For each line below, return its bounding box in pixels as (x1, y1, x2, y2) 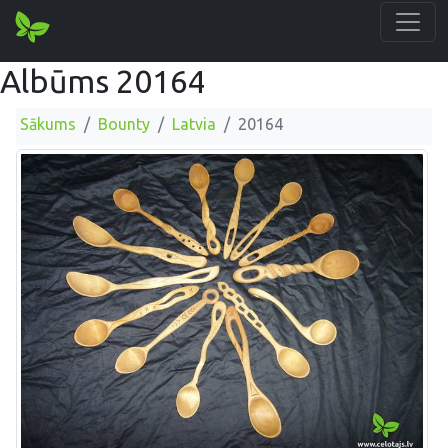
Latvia (172, 115, 216, 133)
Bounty (98, 115, 150, 133)
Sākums (20, 115, 76, 133)
